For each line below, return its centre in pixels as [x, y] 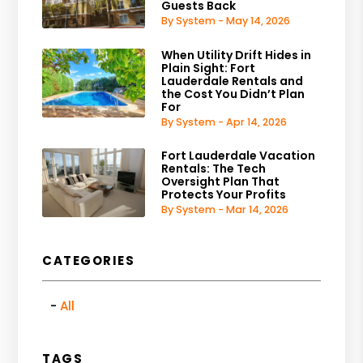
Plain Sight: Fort [209, 68]
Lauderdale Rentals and [233, 81]
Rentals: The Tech [214, 169]
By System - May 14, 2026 [226, 21]
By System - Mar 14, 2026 [225, 210]
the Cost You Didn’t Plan [233, 94]
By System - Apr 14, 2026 [224, 122]
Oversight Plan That [221, 182]
